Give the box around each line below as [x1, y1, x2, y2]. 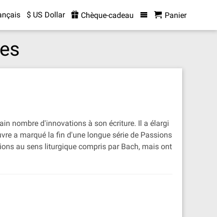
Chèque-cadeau [78, 11, 134, 20]
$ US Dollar [26, 10, 65, 19]
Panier [164, 11, 186, 20]
